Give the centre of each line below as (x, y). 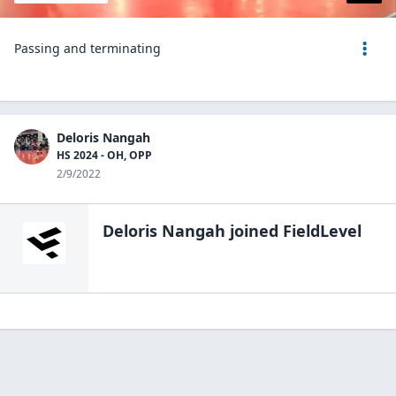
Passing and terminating (88, 48)
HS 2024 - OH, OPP (104, 155)
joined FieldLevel (293, 231)
